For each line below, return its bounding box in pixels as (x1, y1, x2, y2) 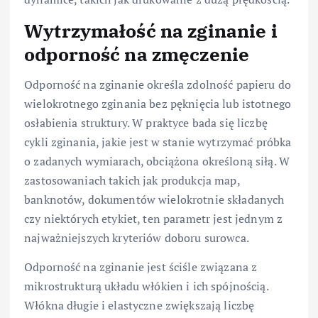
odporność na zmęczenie (24, 42, 250, 67)
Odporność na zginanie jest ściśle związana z (24, 258, 258, 275)
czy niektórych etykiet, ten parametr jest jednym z (24, 210, 283, 226)
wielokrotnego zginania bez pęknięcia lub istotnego (24, 95, 292, 111)
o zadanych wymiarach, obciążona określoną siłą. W (24, 153, 290, 169)
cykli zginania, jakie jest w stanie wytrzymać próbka (24, 133, 292, 150)
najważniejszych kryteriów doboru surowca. (24, 229, 249, 246)
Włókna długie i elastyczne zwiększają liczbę (24, 297, 255, 313)
